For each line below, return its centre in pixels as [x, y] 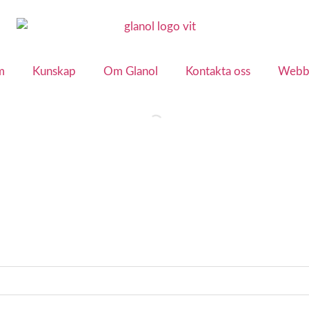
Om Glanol [131, 72]
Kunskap [54, 72]
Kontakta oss [218, 72]
